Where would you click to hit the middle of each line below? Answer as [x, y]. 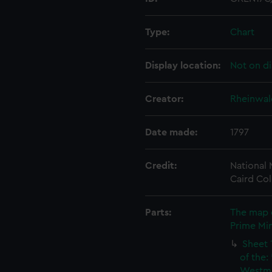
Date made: [171, 132]
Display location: [183, 66]
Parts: [158, 212]
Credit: [161, 166]
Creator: [164, 99]
